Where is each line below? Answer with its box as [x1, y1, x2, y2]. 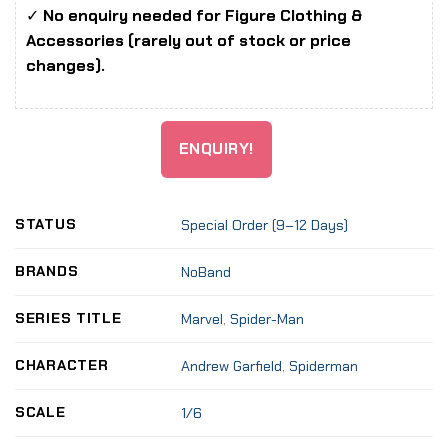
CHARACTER [15, 355, 109, 374]
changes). [26, 54, 105, 76]
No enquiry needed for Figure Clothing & [43, 4, 362, 26]
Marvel [181, 310, 224, 329]
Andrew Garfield [181, 357, 283, 376]
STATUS [15, 214, 77, 233]
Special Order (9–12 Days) [181, 216, 349, 235]
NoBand [181, 263, 232, 282]
